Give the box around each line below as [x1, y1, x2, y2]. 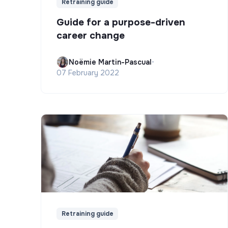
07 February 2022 [56, 68, 119, 78]
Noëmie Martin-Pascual [69, 57, 152, 67]
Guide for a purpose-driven [56, 16, 185, 29]
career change [56, 29, 125, 42]
